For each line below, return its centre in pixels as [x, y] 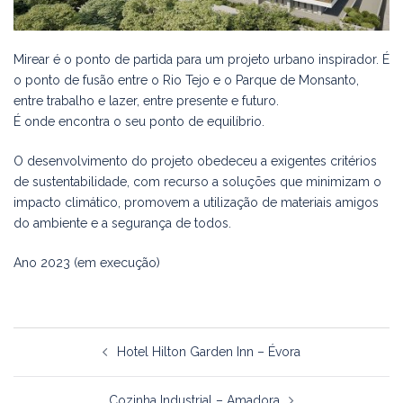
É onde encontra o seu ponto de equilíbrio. [139, 122]
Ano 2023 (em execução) [87, 263]
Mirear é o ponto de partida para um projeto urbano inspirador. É [201, 60]
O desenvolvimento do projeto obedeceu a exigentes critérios [195, 161]
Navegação [76, 339]
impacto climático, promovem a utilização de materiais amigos [196, 203]
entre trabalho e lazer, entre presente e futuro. [146, 101]
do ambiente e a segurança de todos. [122, 224]
